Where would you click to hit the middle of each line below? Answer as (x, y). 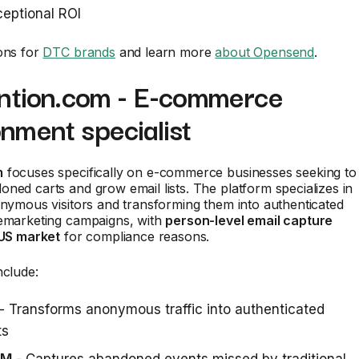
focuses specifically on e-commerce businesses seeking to (179, 172)
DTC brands (79, 52)
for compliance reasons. (135, 236)
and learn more (165, 52)
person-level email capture (249, 220)
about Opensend (265, 52)
